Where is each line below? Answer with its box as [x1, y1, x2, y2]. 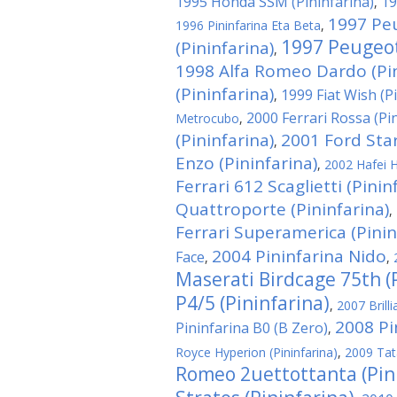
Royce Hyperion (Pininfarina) [175, 344, 338, 361]
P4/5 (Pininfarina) [175, 291, 330, 315]
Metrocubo [175, 110, 239, 127]
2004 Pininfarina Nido [212, 245, 386, 268]
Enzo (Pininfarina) [175, 152, 317, 175]
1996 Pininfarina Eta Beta [175, 17, 321, 34]
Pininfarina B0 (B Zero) [175, 318, 328, 338]
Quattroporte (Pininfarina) [175, 198, 389, 221]
